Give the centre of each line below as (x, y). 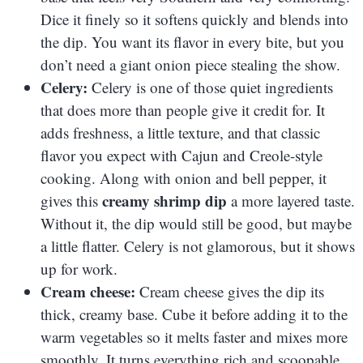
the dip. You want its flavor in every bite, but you (192, 41)
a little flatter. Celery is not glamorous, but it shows (198, 246)
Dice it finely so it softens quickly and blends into (194, 19)
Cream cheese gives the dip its (230, 291)
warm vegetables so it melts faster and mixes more (194, 336)
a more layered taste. (291, 200)
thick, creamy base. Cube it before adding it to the (194, 314)
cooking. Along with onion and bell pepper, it (184, 177)
